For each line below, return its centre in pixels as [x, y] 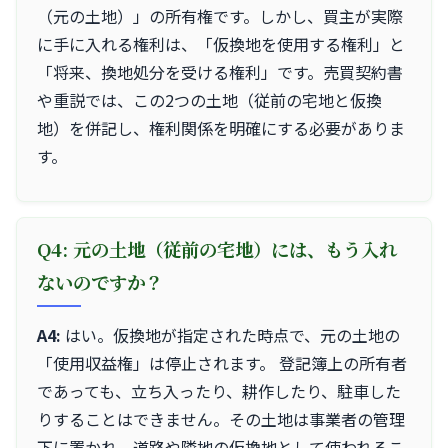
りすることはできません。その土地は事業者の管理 [221, 418]
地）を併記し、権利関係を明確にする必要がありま [221, 127]
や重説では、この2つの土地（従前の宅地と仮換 [209, 99]
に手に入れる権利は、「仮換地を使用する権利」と [221, 43]
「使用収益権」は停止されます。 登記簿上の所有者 [222, 362]
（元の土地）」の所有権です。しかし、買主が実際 [220, 15]
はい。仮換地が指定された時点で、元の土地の [230, 334]
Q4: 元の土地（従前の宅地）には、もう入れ [217, 248]
